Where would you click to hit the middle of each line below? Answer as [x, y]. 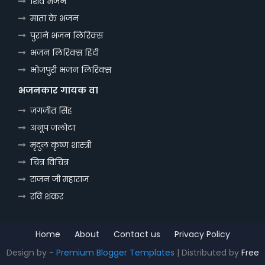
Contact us [137, 234]
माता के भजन [54, 18]
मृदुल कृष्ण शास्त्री [61, 145]
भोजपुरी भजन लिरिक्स [71, 70]
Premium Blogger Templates [115, 252]
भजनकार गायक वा [58, 90]
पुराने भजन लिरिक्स [67, 35]
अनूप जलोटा [53, 127]
